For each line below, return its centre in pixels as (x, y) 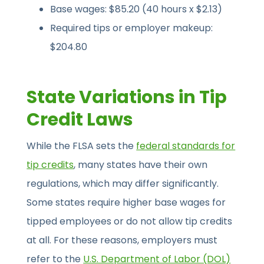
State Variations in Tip (127, 98)
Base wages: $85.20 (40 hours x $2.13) (136, 9)
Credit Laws (80, 120)
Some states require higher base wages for (126, 203)
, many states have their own (141, 165)
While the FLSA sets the (82, 146)
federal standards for (186, 146)
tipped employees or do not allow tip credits (130, 222)
